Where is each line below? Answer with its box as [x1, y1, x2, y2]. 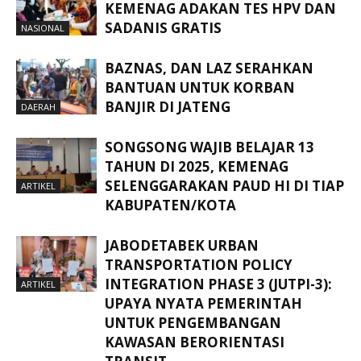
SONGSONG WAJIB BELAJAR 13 [105, 138, 314, 157]
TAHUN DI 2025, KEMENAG [105, 157, 288, 176]
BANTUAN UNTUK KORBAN [105, 78, 295, 98]
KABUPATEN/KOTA [105, 196, 236, 215]
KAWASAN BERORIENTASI [105, 333, 284, 352]
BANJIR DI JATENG [105, 98, 230, 117]
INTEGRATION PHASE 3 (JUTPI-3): [105, 275, 332, 294]
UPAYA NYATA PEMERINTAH [105, 294, 302, 313]
